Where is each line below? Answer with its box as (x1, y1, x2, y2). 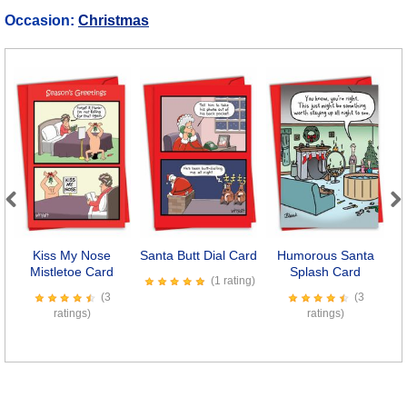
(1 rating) (210, 274, 255, 288)
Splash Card (290, 264, 362, 280)
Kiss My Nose (33, 248, 112, 263)
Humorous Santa (276, 248, 374, 263)
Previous (5, 210, 63, 226)
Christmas (78, 12, 149, 28)
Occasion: (5, 12, 78, 28)
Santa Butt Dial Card (140, 248, 258, 263)
